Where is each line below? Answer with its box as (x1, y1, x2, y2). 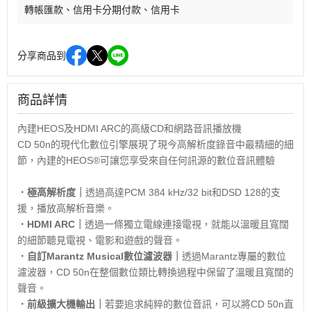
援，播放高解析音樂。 (17, 202, 115, 214)
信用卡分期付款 (73, 3, 141, 15)
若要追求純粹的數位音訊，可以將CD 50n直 (105, 298, 294, 310)
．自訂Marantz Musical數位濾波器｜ (17, 250, 182, 262)
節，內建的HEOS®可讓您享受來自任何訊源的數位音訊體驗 (17, 154, 275, 166)
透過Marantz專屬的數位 (182, 250, 286, 262)
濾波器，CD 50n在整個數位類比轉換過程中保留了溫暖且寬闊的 (17, 266, 294, 278)
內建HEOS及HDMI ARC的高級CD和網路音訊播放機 (17, 122, 242, 134)
